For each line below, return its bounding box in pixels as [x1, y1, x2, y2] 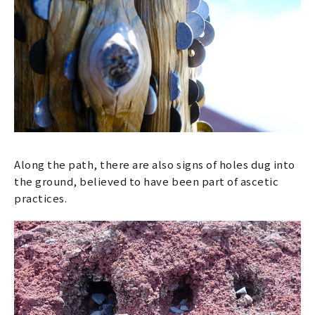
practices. [14, 190, 67, 205]
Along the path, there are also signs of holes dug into [14, 156, 295, 172]
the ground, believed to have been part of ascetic [14, 173, 279, 188]
